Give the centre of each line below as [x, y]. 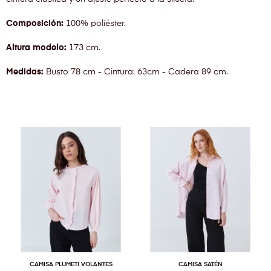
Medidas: [25, 72]
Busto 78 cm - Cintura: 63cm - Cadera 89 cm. [137, 72]
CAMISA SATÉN [200, 265]
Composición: [35, 24]
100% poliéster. [95, 24]
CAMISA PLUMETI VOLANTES [71, 265]
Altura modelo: [36, 48]
